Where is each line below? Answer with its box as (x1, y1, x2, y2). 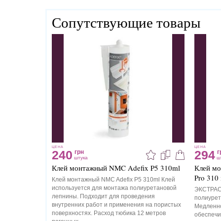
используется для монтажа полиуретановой (52, 184, 177, 192)
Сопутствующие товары (52, 12, 200, 32)
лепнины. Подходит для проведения (52, 193, 155, 200)
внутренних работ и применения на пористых (52, 201, 181, 209)
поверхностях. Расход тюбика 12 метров (52, 210, 166, 217)
